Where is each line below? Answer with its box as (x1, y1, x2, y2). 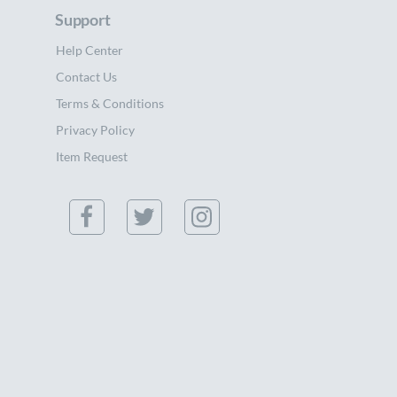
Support (55, 9, 111, 29)
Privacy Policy (56, 121, 135, 137)
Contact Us (56, 68, 117, 84)
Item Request (56, 148, 128, 164)
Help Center (56, 42, 123, 58)
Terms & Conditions (56, 95, 164, 111)
